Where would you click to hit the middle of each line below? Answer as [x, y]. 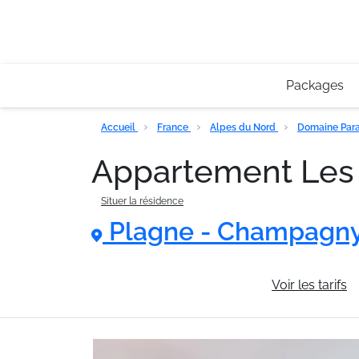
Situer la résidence [142, 201]
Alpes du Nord [244, 127]
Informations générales [176, 285]
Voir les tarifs [309, 285]
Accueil [119, 127]
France [174, 127]
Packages [315, 85]
